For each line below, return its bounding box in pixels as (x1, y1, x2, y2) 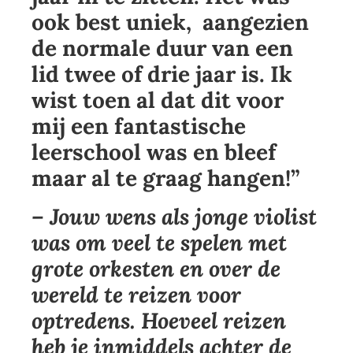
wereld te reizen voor (32, 281, 241, 310)
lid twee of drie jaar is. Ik (32, 60, 292, 89)
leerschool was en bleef (32, 138, 276, 167)
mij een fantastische (32, 112, 246, 141)
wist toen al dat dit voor (32, 86, 284, 115)
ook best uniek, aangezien (32, 8, 309, 37)
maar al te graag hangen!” (32, 164, 300, 193)
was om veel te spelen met (32, 229, 287, 258)
